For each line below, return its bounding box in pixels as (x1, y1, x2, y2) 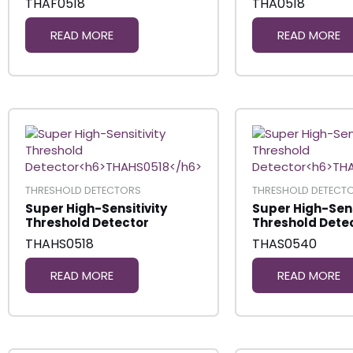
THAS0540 (252, 234, 317, 253)
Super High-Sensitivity (25, 200, 167, 217)
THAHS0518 (25, 234, 94, 253)
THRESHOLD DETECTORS (25, 183, 141, 197)
